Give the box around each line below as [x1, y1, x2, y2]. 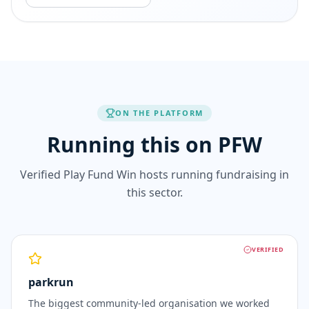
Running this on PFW [47, 130, 262, 159]
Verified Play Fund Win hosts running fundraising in [20, 167, 289, 182]
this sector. [126, 185, 183, 200]
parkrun [28, 275, 74, 290]
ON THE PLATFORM [114, 108, 204, 118]
